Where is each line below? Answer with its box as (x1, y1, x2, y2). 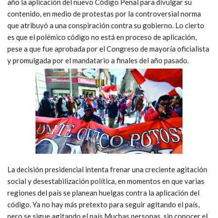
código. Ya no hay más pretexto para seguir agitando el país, (7, 200, 200, 209)
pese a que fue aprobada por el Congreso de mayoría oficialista (7, 44, 209, 53)
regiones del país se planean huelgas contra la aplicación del (7, 188, 200, 197)
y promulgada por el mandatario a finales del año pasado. (7, 55, 189, 65)
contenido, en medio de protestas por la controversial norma (7, 9, 201, 18)
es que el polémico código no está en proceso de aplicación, (7, 32, 197, 41)
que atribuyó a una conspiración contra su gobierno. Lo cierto (7, 20, 204, 30)
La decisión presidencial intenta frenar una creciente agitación (7, 164, 207, 174)
